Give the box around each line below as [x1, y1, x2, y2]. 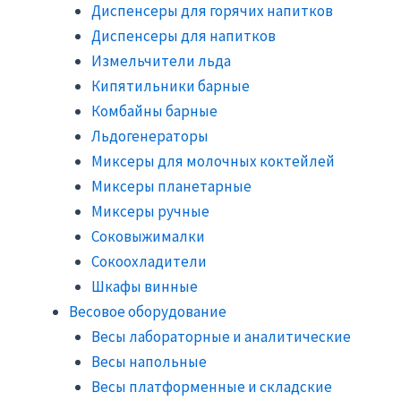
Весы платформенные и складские [91, 376, 332, 397]
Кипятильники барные [91, 75, 250, 96]
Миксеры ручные [91, 200, 209, 221]
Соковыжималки [91, 226, 205, 246]
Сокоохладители [91, 251, 207, 271]
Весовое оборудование [68, 301, 226, 321]
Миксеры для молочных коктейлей [91, 150, 335, 171]
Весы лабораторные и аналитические [91, 326, 351, 346]
